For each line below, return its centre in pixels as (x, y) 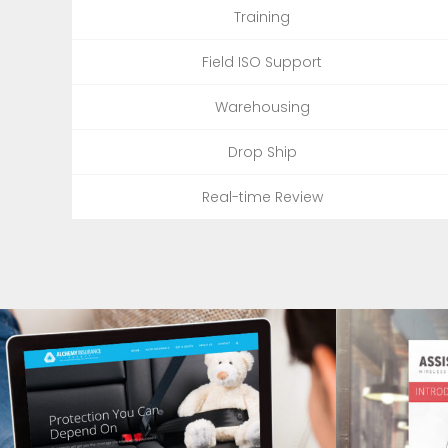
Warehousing (262, 106)
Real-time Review (262, 196)
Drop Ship (262, 151)
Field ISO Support (262, 61)
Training (262, 16)
